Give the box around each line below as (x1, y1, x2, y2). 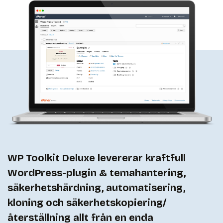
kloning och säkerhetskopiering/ (7, 197, 166, 209)
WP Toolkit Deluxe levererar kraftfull (7, 152, 186, 164)
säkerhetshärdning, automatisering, (7, 182, 185, 194)
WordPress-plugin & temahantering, (7, 167, 186, 179)
